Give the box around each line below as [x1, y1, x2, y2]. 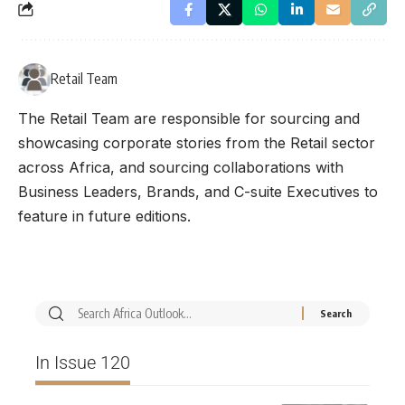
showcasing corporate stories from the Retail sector [18, 133, 375, 152]
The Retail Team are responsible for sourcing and [18, 108, 360, 127]
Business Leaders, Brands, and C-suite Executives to [18, 182, 378, 201]
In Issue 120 [35, 351, 130, 373]
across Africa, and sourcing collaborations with [18, 157, 344, 176]
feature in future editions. [18, 206, 191, 225]
